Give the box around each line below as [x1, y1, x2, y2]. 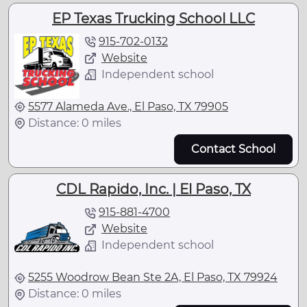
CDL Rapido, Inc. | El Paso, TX [56, 180, 251, 197]
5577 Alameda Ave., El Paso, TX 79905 [28, 99, 228, 113]
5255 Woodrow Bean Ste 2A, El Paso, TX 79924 [28, 270, 278, 284]
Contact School [191, 142, 275, 156]
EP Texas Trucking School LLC [52, 10, 255, 27]
